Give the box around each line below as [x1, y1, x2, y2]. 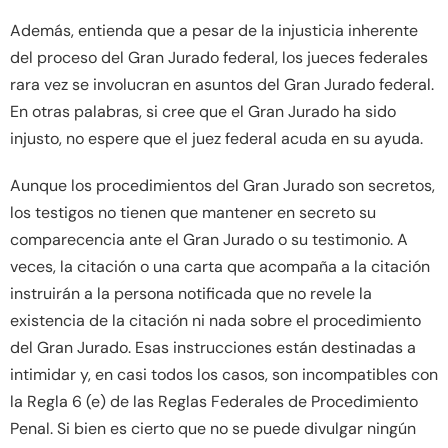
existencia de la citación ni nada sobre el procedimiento [10, 309, 421, 331]
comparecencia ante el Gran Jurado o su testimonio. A [10, 228, 408, 250]
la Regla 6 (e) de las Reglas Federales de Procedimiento [10, 390, 418, 412]
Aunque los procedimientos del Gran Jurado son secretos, [10, 174, 435, 196]
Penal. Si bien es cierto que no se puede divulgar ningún [10, 417, 416, 439]
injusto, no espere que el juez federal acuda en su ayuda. [10, 127, 423, 149]
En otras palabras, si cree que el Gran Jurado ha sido [10, 100, 396, 122]
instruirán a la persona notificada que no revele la [10, 282, 372, 304]
